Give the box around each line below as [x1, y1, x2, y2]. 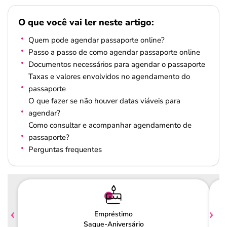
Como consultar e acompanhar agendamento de [28, 120, 192, 130]
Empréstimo [94, 209, 133, 219]
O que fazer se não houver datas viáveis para [28, 96, 180, 106]
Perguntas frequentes [28, 144, 102, 155]
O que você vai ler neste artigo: [18, 16, 154, 29]
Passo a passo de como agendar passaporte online [28, 47, 200, 57]
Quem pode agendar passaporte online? [28, 35, 165, 45]
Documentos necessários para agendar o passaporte [28, 59, 205, 69]
